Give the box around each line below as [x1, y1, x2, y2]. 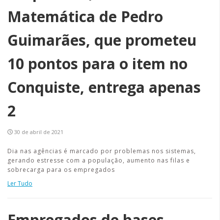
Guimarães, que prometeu [7, 30, 196, 50]
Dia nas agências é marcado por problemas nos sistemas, [7, 147, 196, 155]
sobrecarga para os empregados [7, 165, 115, 174]
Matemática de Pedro [7, 6, 163, 27]
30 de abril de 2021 [14, 128, 63, 136]
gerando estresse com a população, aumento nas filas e [7, 156, 190, 165]
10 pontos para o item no [7, 54, 188, 74]
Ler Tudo [7, 179, 32, 188]
